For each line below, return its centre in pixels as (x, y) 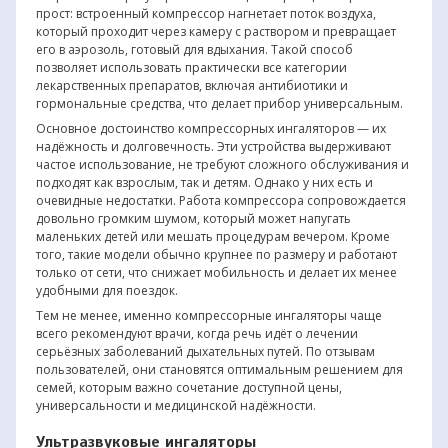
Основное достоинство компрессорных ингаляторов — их (210, 128)
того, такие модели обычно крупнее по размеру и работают (216, 254)
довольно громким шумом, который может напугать (193, 218)
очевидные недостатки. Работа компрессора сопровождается (220, 200)
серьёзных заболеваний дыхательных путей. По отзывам (205, 351)
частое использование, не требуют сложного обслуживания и (222, 164)
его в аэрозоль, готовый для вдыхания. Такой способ (194, 49)
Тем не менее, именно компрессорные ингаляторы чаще (208, 315)
